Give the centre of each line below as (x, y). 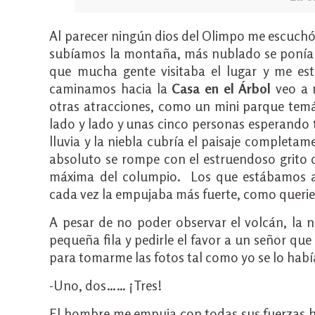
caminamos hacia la (111, 88)
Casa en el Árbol (221, 88)
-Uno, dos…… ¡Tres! (106, 285)
